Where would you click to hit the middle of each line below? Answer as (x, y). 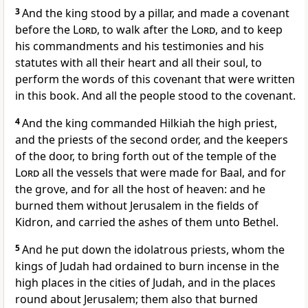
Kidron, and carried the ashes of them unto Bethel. (147, 222)
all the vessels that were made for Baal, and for (163, 173)
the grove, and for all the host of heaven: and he (140, 189)
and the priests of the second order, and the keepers (152, 140)
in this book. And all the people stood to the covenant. (155, 96)
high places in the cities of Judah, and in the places (145, 283)
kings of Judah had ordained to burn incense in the (147, 266)
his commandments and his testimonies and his (140, 46)
